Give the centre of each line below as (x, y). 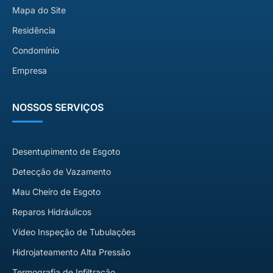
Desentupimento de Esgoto (66, 152)
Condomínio (36, 51)
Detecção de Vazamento (62, 172)
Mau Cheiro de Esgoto (56, 192)
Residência (34, 30)
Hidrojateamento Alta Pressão (71, 252)
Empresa (30, 71)
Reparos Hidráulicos (52, 212)
